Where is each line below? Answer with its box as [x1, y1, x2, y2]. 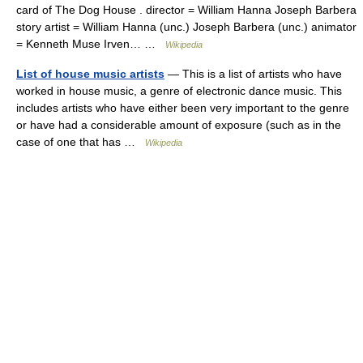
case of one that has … [16, 135, 145, 148]
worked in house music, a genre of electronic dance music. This [16, 83, 342, 97]
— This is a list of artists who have [164, 66, 342, 80]
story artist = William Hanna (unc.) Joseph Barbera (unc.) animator [16, 19, 357, 33]
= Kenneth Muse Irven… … [16, 36, 165, 50]
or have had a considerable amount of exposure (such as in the [16, 117, 341, 131]
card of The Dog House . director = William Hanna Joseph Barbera [16, 2, 357, 16]
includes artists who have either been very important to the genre [16, 100, 349, 114]
